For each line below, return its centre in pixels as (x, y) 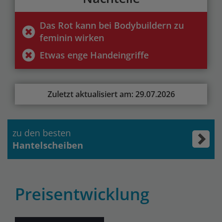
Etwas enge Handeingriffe (94, 55)
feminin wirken (72, 37)
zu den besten (42, 133)
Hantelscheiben (48, 145)
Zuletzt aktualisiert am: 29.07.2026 (111, 94)
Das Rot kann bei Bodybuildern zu (112, 25)
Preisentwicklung (82, 194)
